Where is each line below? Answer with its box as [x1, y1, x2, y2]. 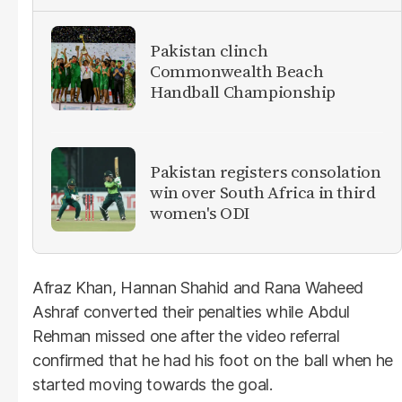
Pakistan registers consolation [150, 160, 381, 184]
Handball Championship [150, 80, 336, 104]
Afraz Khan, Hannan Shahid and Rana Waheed [32, 277, 363, 297]
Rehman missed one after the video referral [32, 326, 340, 345]
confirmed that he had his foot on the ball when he [32, 350, 393, 370]
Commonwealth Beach [150, 59, 324, 83]
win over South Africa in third [150, 180, 376, 205]
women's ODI [150, 201, 249, 225]
